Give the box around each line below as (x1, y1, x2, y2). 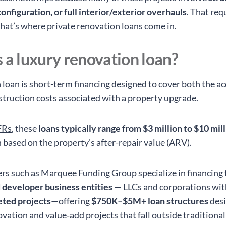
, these (12, 123, 39, 134)
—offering (51, 195, 92, 207)
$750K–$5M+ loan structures (91, 195, 209, 207)
